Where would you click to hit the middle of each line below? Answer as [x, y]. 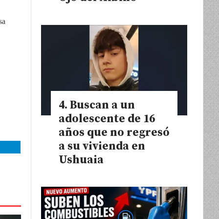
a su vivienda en [102, 147]
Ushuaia [81, 160]
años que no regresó [114, 133]
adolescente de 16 [107, 119]
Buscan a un [102, 106]
